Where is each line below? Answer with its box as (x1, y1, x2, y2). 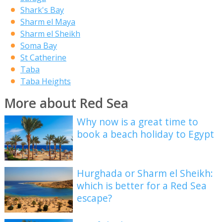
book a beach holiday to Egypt (77, 127, 215, 141)
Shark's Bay (20, 4, 64, 15)
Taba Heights (20, 75, 71, 87)
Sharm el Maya (20, 16, 75, 27)
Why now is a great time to (77, 114, 199, 128)
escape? (77, 191, 112, 205)
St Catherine (20, 52, 66, 63)
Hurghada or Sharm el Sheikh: (77, 166, 214, 180)
